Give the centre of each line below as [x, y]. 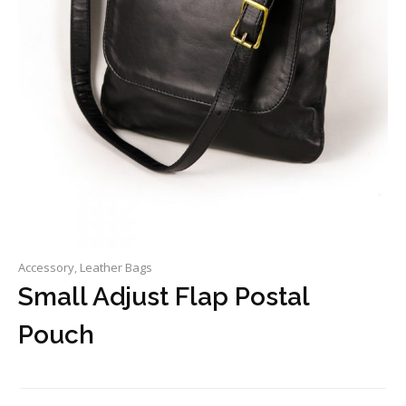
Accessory [46, 267]
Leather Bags [116, 267]
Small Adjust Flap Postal [164, 297]
